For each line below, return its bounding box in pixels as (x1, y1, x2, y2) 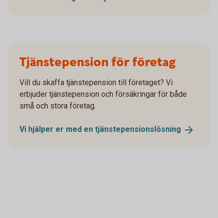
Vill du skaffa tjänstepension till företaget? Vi (19, 78, 173, 88)
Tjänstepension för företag (19, 54, 176, 72)
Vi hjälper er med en (19, 125, 95, 134)
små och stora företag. (19, 101, 96, 111)
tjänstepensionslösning (95, 125, 181, 134)
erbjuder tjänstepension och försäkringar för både (19, 90, 187, 99)
